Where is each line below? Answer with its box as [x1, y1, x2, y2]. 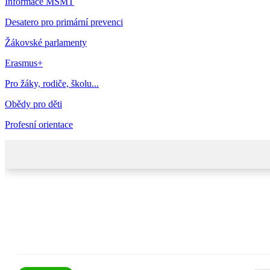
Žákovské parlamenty [5, 37, 87, 48]
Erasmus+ [5, 58, 43, 69]
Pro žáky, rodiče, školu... [5, 78, 99, 89]
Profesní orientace [5, 119, 73, 130]
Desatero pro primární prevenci [5, 17, 123, 28]
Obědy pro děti [5, 99, 62, 110]
